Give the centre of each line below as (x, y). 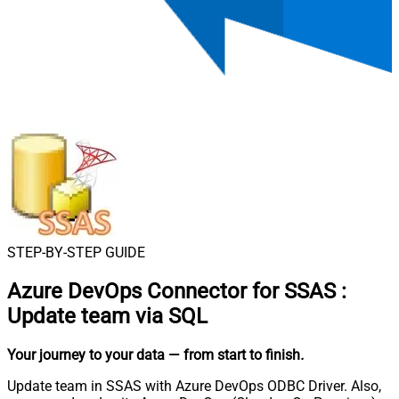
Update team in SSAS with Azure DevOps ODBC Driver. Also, (194, 386)
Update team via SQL (107, 316)
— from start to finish (234, 354)
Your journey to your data (86, 354)
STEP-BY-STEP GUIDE (76, 252)
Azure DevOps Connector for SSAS (171, 291)
